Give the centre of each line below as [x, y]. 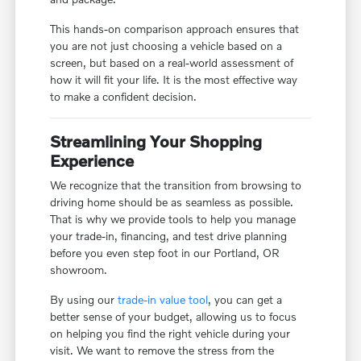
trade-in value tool [163, 300]
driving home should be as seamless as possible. [172, 202]
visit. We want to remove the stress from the [162, 351]
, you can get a [245, 300]
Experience [92, 161]
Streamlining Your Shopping [156, 141]
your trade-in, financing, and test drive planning [169, 236]
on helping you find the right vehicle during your [170, 334]
